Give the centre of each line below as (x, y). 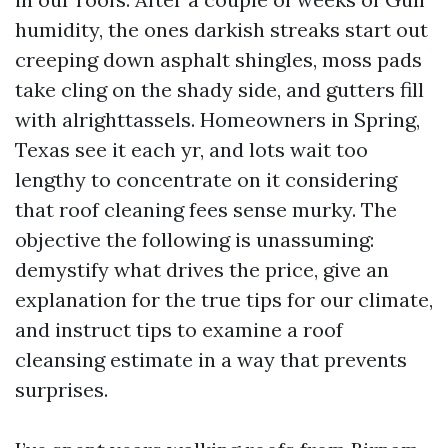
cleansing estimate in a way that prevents (211, 359)
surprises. (61, 389)
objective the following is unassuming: (194, 239)
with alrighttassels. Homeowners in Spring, (217, 119)
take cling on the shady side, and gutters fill (219, 89)
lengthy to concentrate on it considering (206, 179)
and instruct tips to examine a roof (179, 329)
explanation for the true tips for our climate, (224, 299)
